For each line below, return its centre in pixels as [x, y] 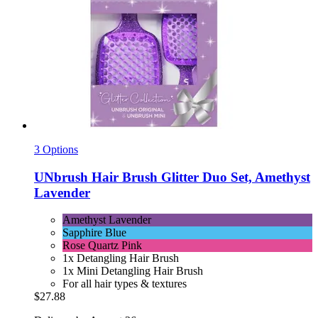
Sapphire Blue [94, 233]
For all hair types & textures [125, 284]
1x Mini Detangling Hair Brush [133, 271]
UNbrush [61, 177]
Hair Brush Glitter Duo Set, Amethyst [199, 177]
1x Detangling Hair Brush [121, 258]
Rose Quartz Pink [102, 246]
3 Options [56, 149]
